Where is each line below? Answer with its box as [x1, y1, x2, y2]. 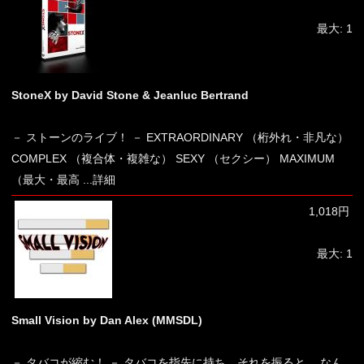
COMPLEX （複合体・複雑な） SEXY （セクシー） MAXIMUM [11, 152, 335, 165]
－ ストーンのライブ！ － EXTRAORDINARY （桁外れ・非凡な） [11, 131, 349, 144]
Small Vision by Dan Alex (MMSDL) [11, 314, 202, 327]
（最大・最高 [11, 173, 80, 186]
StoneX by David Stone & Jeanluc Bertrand [11, 89, 249, 102]
